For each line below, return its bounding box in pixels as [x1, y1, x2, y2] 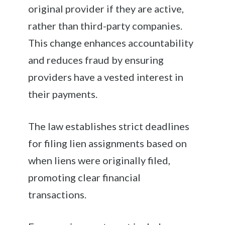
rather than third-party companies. [28, 19, 183, 32]
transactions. [28, 188, 87, 200]
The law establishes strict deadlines [28, 120, 190, 132]
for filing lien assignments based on [28, 137, 187, 149]
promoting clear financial [28, 171, 141, 183]
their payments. [28, 87, 98, 100]
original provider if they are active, [28, 2, 184, 15]
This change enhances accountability [28, 36, 194, 49]
